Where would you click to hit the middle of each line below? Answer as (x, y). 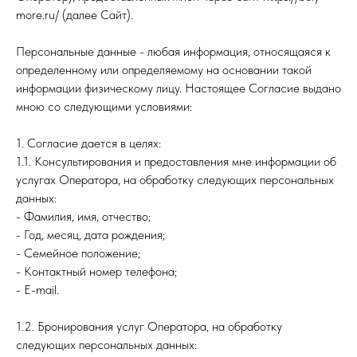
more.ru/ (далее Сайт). (75, 15)
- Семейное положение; (78, 253)
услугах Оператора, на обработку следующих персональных (175, 180)
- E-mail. (37, 290)
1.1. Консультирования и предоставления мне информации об (176, 161)
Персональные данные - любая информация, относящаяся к (173, 51)
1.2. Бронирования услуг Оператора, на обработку (149, 326)
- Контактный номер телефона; (96, 271)
